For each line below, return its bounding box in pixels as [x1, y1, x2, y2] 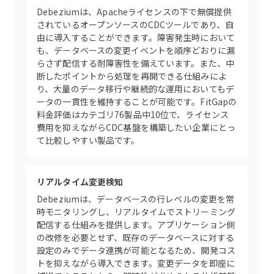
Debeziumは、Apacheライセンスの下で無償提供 [37, 6, 232, 18]
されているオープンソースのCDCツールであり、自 [37, 18, 234, 31]
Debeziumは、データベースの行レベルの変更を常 [37, 193, 235, 205]
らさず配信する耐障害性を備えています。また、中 [37, 57, 235, 69]
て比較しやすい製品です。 [37, 134, 140, 146]
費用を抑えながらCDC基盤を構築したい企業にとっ [37, 121, 236, 133]
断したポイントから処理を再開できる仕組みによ [37, 70, 227, 82]
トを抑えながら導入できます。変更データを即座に [37, 257, 235, 269]
